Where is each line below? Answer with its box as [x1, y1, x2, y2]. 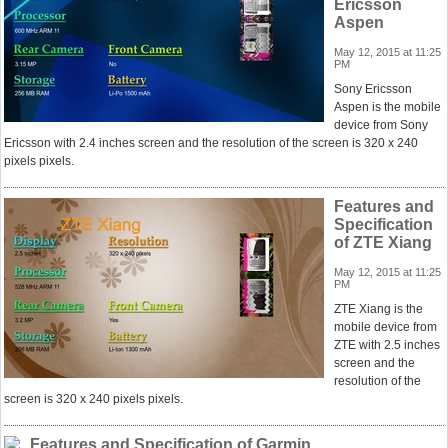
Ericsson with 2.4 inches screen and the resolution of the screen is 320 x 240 [4, 136, 418, 150]
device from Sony [334, 118, 428, 132]
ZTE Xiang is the [334, 302, 423, 316]
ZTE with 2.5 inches [334, 338, 440, 352]
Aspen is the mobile [334, 100, 441, 114]
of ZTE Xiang [334, 234, 432, 251]
